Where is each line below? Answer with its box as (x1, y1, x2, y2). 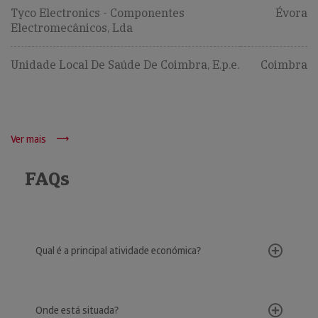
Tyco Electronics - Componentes (11, 6, 185, 21)
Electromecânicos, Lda (11, 21, 133, 35)
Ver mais (11, 133, 46, 146)
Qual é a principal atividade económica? (35, 244, 201, 257)
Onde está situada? (35, 304, 119, 317)
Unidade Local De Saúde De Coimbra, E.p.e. (11, 57, 239, 72)
